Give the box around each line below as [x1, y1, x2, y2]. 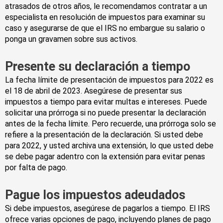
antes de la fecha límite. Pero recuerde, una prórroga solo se [5, 119, 216, 129]
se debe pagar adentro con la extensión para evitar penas [5, 152, 205, 162]
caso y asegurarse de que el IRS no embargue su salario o [5, 23, 205, 33]
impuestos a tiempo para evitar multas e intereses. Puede [5, 97, 207, 107]
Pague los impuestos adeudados [5, 188, 185, 203]
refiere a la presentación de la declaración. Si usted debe [5, 130, 203, 140]
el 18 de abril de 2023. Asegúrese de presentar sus [5, 86, 182, 96]
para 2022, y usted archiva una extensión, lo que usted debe [5, 141, 214, 151]
